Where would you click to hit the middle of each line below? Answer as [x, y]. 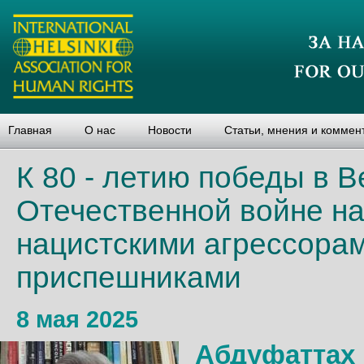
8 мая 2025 [77, 319]
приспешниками [129, 277]
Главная [30, 130]
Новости [170, 130]
